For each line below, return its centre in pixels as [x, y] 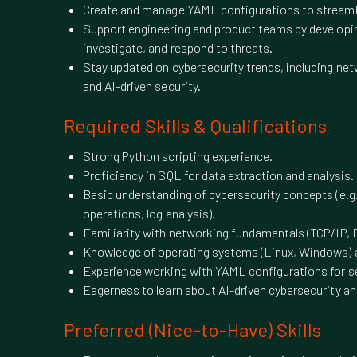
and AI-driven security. [142, 86]
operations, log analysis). [149, 213]
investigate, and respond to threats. [178, 47]
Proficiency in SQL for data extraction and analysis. [218, 175]
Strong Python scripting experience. [178, 156]
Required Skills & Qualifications [195, 126]
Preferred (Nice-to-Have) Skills [192, 330]
